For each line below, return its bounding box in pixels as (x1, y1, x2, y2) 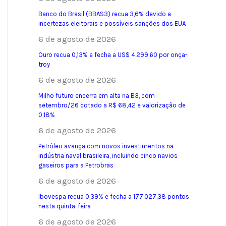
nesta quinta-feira (38, 202, 91, 210)
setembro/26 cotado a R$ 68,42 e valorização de (38, 101, 186, 109)
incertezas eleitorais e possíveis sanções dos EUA (38, 20, 186, 28)
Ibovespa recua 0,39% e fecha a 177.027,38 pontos (38, 193, 189, 201)
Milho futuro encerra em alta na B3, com (38, 92, 155, 100)
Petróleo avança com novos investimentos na (38, 142, 174, 150)
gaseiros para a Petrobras (38, 161, 114, 169)
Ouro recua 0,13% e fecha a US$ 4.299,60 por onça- (38, 51, 188, 59)
